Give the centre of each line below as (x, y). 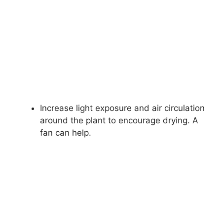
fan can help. (66, 133)
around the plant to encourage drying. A (119, 121)
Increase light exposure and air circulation (122, 108)
